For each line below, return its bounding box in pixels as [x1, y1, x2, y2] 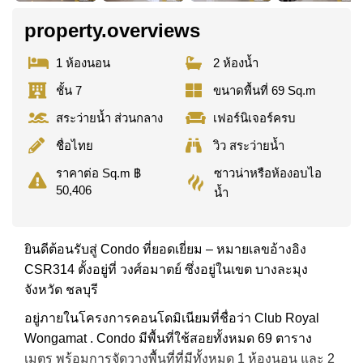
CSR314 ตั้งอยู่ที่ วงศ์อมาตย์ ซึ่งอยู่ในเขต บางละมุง [24, 262, 308, 276]
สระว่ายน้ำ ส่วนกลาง [56, 110, 163, 125]
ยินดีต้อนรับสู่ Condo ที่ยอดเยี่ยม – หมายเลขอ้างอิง [24, 241, 306, 256]
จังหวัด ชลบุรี [24, 282, 98, 297]
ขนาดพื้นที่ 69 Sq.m [213, 83, 317, 97]
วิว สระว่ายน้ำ [213, 138, 285, 152]
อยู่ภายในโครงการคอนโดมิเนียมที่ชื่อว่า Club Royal [24, 310, 319, 325]
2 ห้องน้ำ [213, 55, 259, 70]
